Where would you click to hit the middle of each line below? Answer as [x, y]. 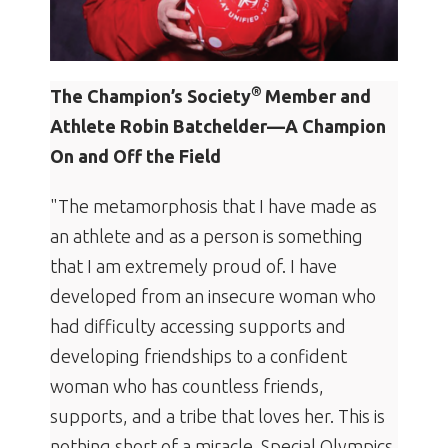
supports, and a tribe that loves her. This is [217, 416]
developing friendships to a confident [198, 356]
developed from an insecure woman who [213, 296]
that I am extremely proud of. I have [193, 266]
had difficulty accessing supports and [198, 326]
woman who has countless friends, [187, 386]
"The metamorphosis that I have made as [213, 206]
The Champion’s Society [150, 96]
